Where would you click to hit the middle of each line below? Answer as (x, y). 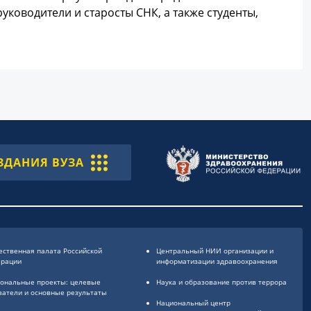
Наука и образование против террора (221, 282)
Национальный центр (193, 303)
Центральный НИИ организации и (215, 251)
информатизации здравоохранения (217, 261)
